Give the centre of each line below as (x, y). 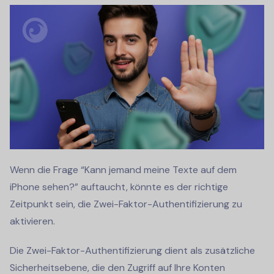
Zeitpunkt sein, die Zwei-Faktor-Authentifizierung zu (126, 204)
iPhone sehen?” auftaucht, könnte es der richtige (119, 187)
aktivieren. (32, 221)
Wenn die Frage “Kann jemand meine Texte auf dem (123, 169)
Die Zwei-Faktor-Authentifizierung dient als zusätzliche (132, 250)
